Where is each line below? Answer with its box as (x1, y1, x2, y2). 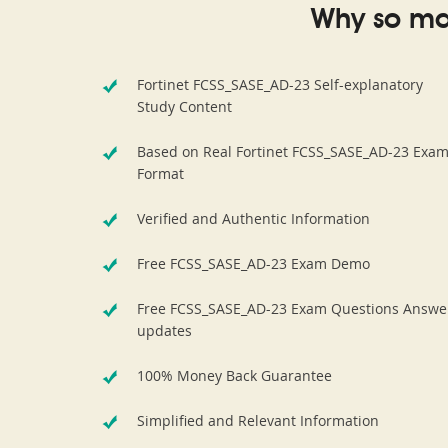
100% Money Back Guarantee (137, 366, 332, 385)
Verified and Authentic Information (137, 209, 370, 228)
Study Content (137, 97, 232, 116)
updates (137, 321, 192, 340)
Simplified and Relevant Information (137, 411, 379, 430)
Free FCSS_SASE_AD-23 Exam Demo (137, 254, 370, 273)
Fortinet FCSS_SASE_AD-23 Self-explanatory (137, 75, 423, 94)
